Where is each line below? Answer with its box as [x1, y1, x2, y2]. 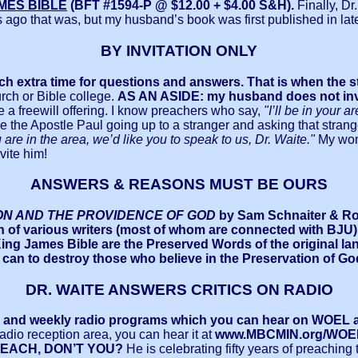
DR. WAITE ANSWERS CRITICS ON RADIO [25, 280, 333, 298]
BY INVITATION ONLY [101, 42, 257, 59]
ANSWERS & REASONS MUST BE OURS [30, 176, 328, 193]
